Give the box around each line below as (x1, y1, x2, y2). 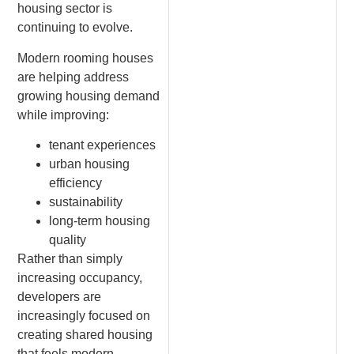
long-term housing (49, 213, 151, 228)
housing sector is (17, 2, 113, 16)
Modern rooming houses (17, 51, 154, 65)
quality (49, 232, 87, 247)
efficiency (49, 175, 103, 190)
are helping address (17, 70, 130, 84)
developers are (17, 289, 102, 303)
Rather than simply (17, 251, 123, 265)
